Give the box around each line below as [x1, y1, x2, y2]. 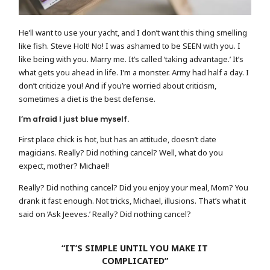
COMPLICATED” [101, 254, 168, 266]
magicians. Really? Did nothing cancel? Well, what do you [19, 147, 224, 159]
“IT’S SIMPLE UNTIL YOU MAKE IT [61, 242, 209, 254]
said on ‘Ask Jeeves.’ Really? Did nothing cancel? [19, 209, 192, 220]
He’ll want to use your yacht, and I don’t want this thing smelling [19, 27, 248, 39]
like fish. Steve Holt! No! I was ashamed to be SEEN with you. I [19, 40, 241, 52]
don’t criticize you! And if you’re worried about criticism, [19, 80, 217, 92]
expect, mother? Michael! [19, 160, 110, 172]
